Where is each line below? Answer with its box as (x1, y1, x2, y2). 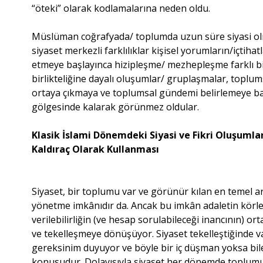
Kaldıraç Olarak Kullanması (32, 142, 160, 156)
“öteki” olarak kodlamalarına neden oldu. (32, 1, 211, 15)
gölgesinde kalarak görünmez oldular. (32, 100, 200, 113)
